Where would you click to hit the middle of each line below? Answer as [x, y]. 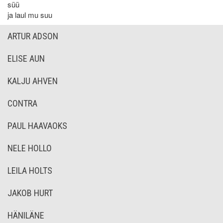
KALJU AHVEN [33, 81]
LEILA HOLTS [30, 170]
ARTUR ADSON [33, 36]
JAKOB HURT [30, 193]
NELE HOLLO [30, 148]
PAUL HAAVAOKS [37, 126]
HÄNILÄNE [26, 215]
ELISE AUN [26, 58]
